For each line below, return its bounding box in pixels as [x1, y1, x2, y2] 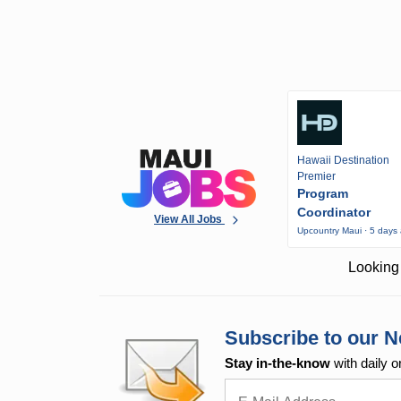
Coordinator [297, 205, 371, 220]
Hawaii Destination [297, 154, 390, 167]
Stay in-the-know [225, 355, 331, 371]
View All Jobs [154, 212, 226, 226]
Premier [297, 170, 337, 183]
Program [297, 186, 349, 201]
